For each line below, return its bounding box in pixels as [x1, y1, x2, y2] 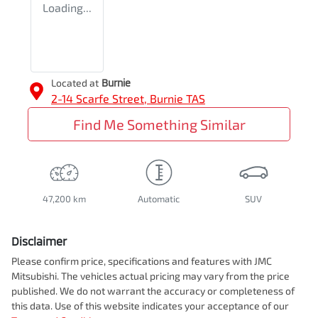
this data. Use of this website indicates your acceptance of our [11, 299, 289, 312]
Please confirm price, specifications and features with [11, 254, 254, 267]
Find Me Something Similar [72, 115, 246, 133]
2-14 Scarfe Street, [51, 91, 150, 105]
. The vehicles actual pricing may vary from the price [57, 269, 290, 282]
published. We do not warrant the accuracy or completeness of [11, 284, 295, 297]
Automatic [138, 192, 180, 204]
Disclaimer [11, 234, 67, 248]
